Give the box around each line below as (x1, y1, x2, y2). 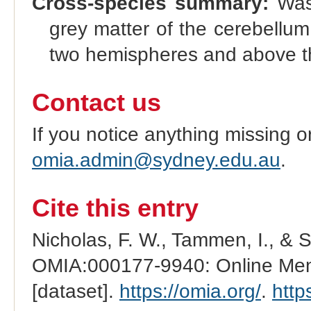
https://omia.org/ (119, 280, 261, 302)
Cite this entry (31, 194, 199, 222)
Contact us (31, 88, 161, 117)
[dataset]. (31, 280, 119, 302)
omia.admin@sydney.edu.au (31, 149, 280, 171)
